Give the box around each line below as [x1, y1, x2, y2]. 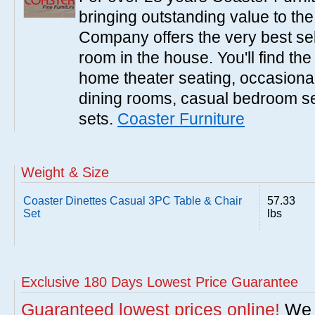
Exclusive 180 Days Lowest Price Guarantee [21, 274, 298, 290]
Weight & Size [21, 165, 109, 180]
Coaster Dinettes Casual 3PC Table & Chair [23, 195, 242, 207]
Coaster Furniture [117, 110, 245, 128]
